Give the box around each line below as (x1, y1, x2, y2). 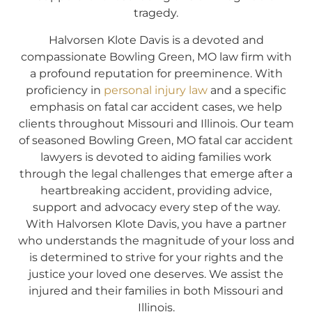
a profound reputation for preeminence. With (29, 66, 283, 80)
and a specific (208, 83, 286, 97)
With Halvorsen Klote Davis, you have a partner (26, 217, 286, 231)
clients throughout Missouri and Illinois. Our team (18, 116, 294, 130)
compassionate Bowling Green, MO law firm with (20, 49, 292, 63)
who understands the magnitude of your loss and (17, 233, 295, 247)
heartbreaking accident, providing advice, (40, 183, 272, 197)
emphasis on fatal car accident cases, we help (30, 100, 282, 114)
